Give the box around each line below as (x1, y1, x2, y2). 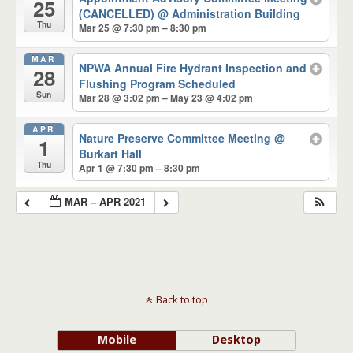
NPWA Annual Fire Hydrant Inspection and (79, 59, 307, 76)
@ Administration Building (158, 6, 301, 22)
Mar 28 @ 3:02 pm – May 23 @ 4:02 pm (79, 90, 254, 105)
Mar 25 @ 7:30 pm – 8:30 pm (79, 20, 207, 35)
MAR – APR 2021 (65, 193, 147, 209)
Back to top (155, 292, 208, 307)
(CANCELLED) (79, 6, 158, 22)
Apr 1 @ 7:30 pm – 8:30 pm (79, 160, 201, 175)
